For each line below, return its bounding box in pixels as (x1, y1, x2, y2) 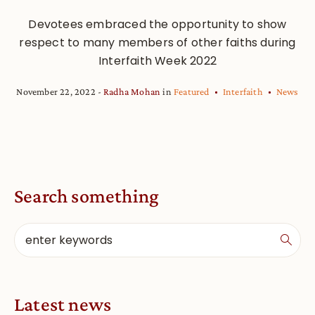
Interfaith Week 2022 (98, 52, 217, 69)
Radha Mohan (103, 85, 161, 97)
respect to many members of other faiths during (19, 34, 296, 51)
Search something (14, 184, 160, 207)
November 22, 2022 (16, 85, 96, 97)
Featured (174, 85, 210, 97)
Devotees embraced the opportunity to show (28, 15, 287, 32)
